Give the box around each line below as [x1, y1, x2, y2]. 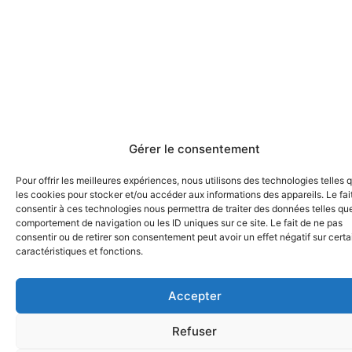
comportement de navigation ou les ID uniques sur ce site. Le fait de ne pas [16, 217, 343, 229]
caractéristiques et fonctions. [16, 245, 143, 257]
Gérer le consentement [129, 141, 260, 156]
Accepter [167, 288, 222, 303]
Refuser [172, 323, 217, 339]
